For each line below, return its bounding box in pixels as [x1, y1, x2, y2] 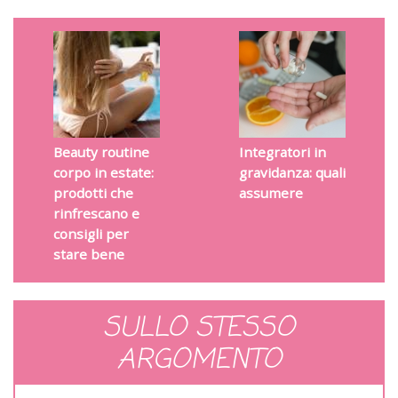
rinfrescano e [52, 204, 139, 223]
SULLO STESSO [103, 308, 295, 350]
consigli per [52, 225, 129, 243]
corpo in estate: [52, 163, 154, 182]
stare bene [52, 245, 124, 264]
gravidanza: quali [238, 163, 346, 182]
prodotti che [52, 184, 133, 203]
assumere [238, 184, 303, 203]
